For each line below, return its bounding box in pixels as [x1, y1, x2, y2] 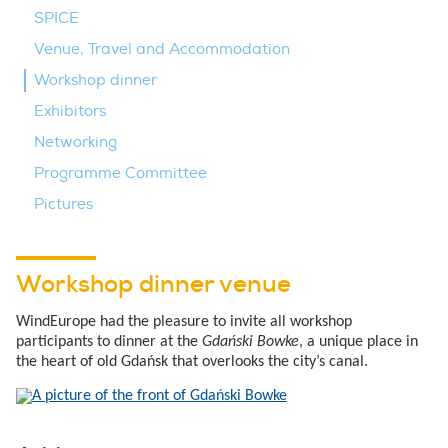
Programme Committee [34, 163, 207, 183]
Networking [34, 132, 117, 152]
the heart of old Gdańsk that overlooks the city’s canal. [16, 353, 368, 370]
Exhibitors [34, 101, 106, 121]
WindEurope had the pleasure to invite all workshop [16, 313, 352, 330]
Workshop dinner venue [16, 267, 291, 300]
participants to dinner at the [16, 333, 202, 350]
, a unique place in [299, 333, 418, 350]
